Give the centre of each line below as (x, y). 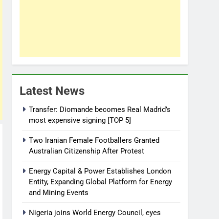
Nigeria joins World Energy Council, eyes (95, 212)
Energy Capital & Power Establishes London (100, 171)
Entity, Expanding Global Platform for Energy (100, 182)
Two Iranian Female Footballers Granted (94, 140)
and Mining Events (59, 192)
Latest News (52, 91)
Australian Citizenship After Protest (87, 151)
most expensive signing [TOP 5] (80, 120)
